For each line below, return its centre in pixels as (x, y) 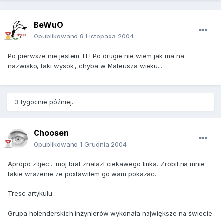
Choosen (51, 133)
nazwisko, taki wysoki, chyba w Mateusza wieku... (85, 66)
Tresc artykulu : (32, 194)
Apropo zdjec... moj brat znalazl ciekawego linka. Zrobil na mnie (106, 164)
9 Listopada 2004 (107, 36)
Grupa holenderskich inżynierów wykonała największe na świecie (110, 213)
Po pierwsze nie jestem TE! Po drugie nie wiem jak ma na (96, 56)
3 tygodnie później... (45, 102)
